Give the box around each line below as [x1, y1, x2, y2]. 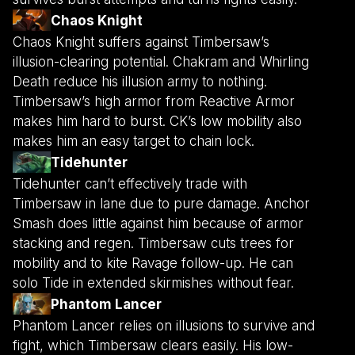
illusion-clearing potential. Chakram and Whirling [13, 54, 309, 71]
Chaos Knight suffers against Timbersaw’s [13, 34, 269, 51]
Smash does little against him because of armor [13, 216, 303, 232]
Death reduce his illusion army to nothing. [13, 74, 267, 90]
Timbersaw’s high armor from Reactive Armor [13, 94, 295, 110]
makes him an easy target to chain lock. [13, 133, 254, 150]
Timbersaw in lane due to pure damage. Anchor [13, 196, 310, 212]
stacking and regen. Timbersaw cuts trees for [13, 235, 294, 252]
